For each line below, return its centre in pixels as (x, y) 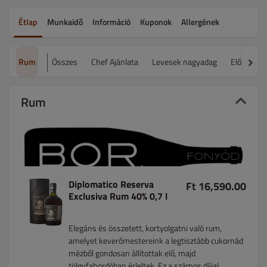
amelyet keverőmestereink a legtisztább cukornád (156, 240)
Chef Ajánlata (115, 61)
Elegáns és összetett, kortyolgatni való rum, (145, 228)
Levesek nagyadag (184, 61)
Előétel (243, 61)
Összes (65, 61)
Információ (111, 21)
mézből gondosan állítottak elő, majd (132, 253)
